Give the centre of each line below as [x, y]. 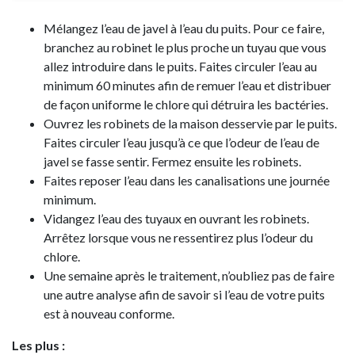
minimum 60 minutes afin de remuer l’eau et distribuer [187, 86]
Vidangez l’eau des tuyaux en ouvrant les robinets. [176, 219]
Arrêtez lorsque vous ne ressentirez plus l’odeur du [178, 238]
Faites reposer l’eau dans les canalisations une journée [187, 181]
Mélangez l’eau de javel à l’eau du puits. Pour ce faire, [184, 29]
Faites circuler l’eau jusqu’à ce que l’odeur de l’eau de [181, 143]
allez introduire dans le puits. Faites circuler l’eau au [180, 67]
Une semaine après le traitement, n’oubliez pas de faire [189, 276]
